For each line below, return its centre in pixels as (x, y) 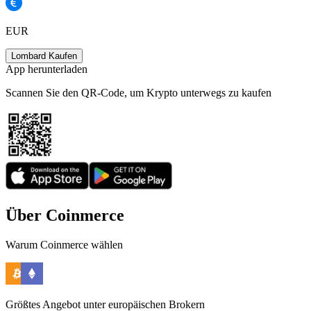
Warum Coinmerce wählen (64, 245)
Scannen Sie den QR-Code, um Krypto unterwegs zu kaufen (138, 93)
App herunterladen (47, 69)
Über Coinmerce (65, 216)
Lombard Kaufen (44, 56)
